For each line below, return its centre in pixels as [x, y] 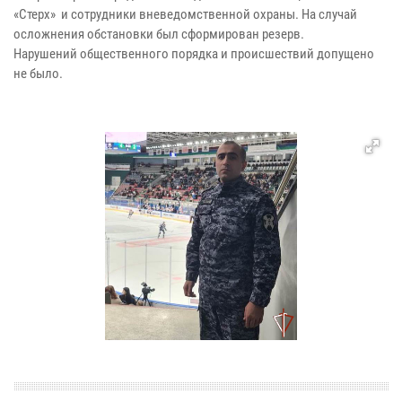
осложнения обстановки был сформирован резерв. [159, 35]
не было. [38, 74]
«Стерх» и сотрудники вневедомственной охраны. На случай [185, 15]
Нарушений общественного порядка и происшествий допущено [194, 54]
